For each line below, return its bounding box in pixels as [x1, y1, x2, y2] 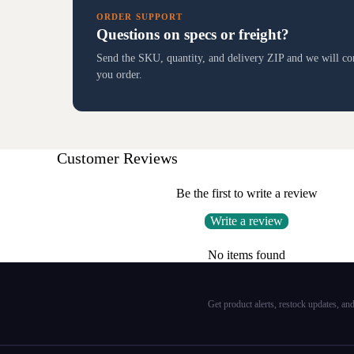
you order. [96, 69, 142, 81]
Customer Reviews [57, 149, 178, 167]
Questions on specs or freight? [96, 26, 289, 43]
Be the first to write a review [175, 186, 318, 200]
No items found [208, 248, 285, 262]
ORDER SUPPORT [96, 12, 183, 21]
